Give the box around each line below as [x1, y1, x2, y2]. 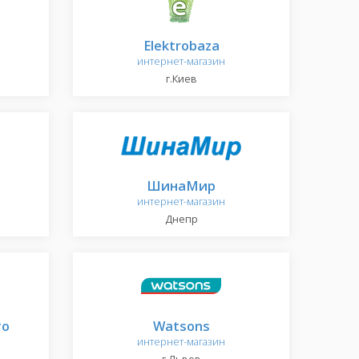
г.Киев [165, 72, 197, 86]
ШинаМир [147, 176, 216, 195]
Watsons [152, 317, 210, 335]
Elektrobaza [143, 36, 220, 54]
